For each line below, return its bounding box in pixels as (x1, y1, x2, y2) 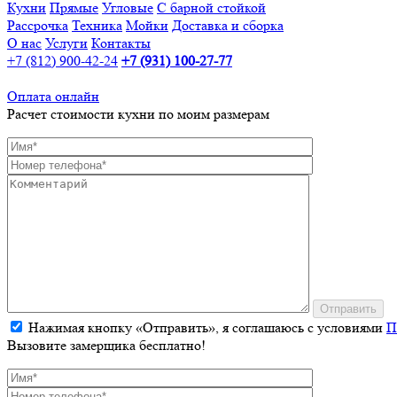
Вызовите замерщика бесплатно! (7, 336, 206, 354)
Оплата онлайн (7, 87, 99, 105)
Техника (72, 16, 122, 34)
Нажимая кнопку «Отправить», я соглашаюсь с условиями (25, 318, 386, 336)
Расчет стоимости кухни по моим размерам (7, 105, 269, 122)
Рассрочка (7, 16, 68, 34)
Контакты (91, 34, 151, 51)
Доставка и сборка (172, 16, 284, 34)
